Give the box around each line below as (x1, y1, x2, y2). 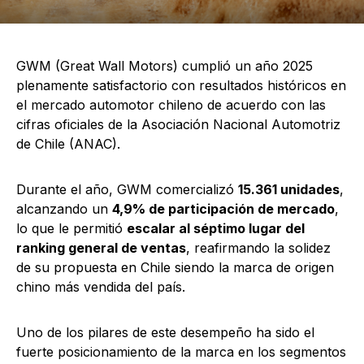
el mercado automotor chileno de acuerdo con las (16, 97, 326, 114)
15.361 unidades (238, 181, 340, 198)
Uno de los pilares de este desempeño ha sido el (16, 324, 314, 341)
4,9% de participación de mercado (112, 201, 335, 218)
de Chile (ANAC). (16, 136, 120, 153)
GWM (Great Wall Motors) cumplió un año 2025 (16, 58, 313, 75)
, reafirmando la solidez (186, 240, 331, 257)
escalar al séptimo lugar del (127, 220, 305, 237)
